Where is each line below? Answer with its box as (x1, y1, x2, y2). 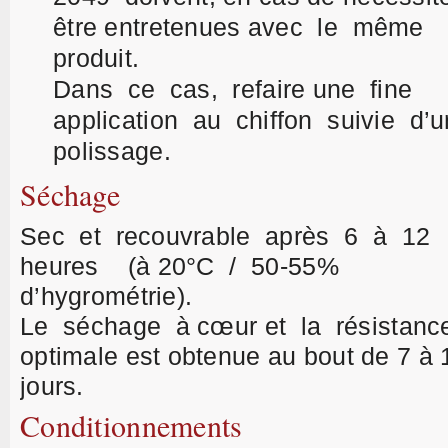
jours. (20, 372, 99, 400)
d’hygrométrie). (20, 282, 200, 310)
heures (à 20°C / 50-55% (20, 252, 347, 280)
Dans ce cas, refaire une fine (53, 75, 420, 103)
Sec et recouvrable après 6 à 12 (20, 222, 438, 250)
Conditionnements (20, 405, 243, 445)
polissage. (53, 137, 179, 165)
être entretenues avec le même (53, 13, 431, 41)
